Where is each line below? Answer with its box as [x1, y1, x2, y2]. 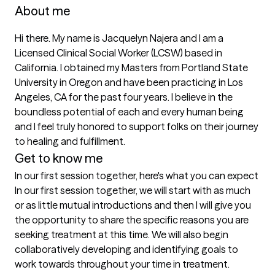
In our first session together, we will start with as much [15, 184, 250, 196]
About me [15, 3, 70, 18]
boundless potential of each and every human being [15, 106, 244, 118]
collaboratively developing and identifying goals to [15, 243, 238, 255]
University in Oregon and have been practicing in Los [15, 76, 243, 88]
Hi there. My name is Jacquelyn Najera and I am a [15, 32, 223, 44]
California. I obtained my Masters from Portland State [15, 61, 248, 74]
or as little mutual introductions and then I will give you [15, 199, 251, 211]
